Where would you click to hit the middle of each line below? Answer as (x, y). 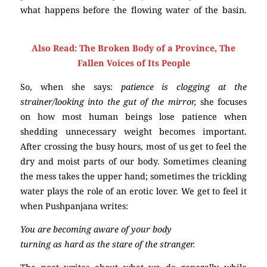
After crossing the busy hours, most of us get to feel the (133, 146)
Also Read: (55, 48)
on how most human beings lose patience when (133, 116)
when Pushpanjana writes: (74, 206)
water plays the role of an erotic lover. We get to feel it (133, 191)
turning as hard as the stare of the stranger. (108, 244)
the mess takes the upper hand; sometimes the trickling (133, 176)
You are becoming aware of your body (96, 229)
